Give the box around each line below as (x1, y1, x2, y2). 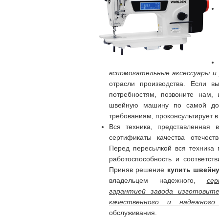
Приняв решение (109, 165, 167, 174)
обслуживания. (109, 208, 157, 217)
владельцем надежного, (109, 176, 196, 184)
